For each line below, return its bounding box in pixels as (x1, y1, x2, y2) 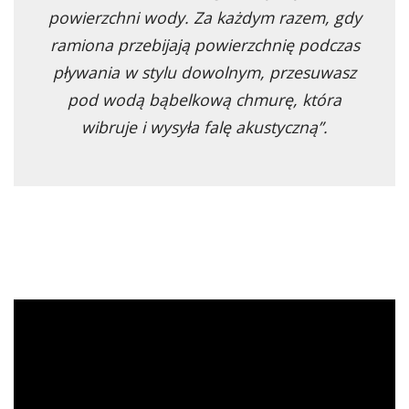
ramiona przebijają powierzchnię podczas (49, 33, 360, 56)
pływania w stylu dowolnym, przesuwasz (53, 60, 356, 83)
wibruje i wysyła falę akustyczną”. (81, 115, 328, 138)
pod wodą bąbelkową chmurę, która (68, 88, 341, 110)
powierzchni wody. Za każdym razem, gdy (47, 5, 362, 28)
